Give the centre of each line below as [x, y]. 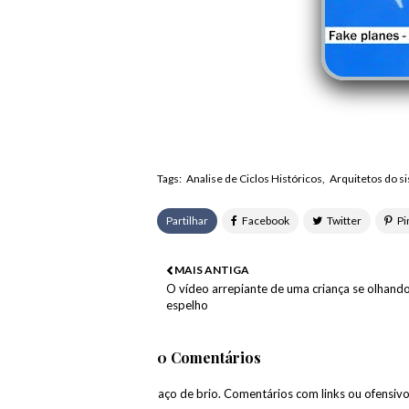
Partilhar [187, 221]
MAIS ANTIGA [212, 270]
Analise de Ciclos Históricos [254, 179]
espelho [187, 305]
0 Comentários [209, 358]
